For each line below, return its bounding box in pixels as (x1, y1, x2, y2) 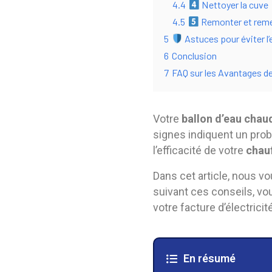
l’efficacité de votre (153, 144, 246, 157)
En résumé (183, 252, 236, 265)
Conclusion (172, 50, 217, 61)
